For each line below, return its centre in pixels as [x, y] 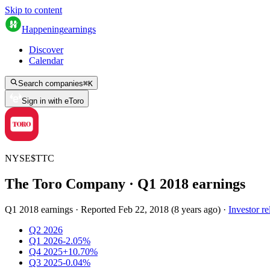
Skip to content [33, 10]
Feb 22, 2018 [143, 209]
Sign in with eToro [53, 101]
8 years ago [196, 209]
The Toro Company [65, 184]
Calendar [46, 61]
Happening [43, 29]
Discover [46, 50]
